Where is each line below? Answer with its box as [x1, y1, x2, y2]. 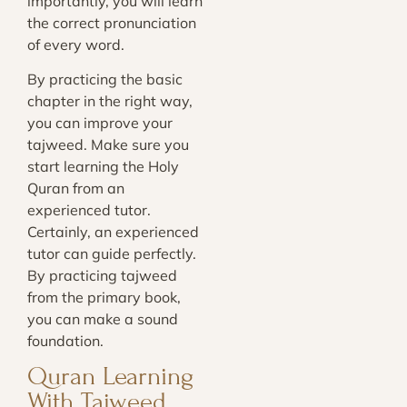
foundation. [27, 332, 104, 351]
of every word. [27, 35, 124, 54]
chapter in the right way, [27, 92, 193, 111]
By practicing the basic [27, 70, 183, 89]
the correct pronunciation [27, 13, 196, 32]
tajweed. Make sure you [27, 135, 189, 154]
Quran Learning [27, 362, 194, 392]
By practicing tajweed [27, 266, 177, 285]
